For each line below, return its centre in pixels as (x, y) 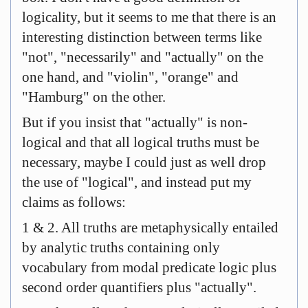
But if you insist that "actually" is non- (135, 122)
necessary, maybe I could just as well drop (144, 162)
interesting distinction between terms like (142, 37)
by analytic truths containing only (121, 247)
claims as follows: (74, 202)
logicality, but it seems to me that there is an (149, 17)
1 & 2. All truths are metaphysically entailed (150, 228)
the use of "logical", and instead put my (137, 182)
